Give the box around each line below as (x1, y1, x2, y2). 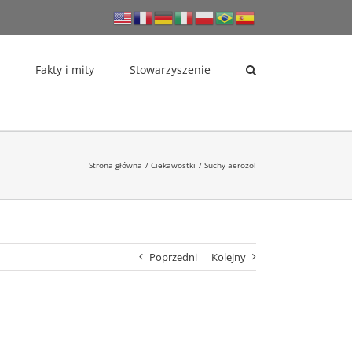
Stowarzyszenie (130, 61, 211, 77)
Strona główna (89, 159, 142, 170)
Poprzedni (149, 250, 197, 264)
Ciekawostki (151, 159, 196, 170)
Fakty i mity (35, 61, 94, 77)
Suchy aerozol (204, 159, 256, 170)
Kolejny (211, 250, 246, 264)
